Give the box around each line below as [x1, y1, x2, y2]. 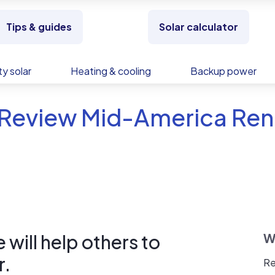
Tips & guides [6, 20, 72, 33]
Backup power [190, 64, 257, 77]
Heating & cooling [71, 64, 151, 77]
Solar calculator [158, 20, 238, 33]
